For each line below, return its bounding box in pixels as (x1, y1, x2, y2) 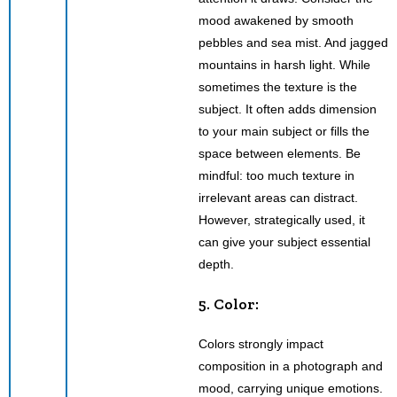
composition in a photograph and (198, 358, 383, 373)
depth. (198, 256, 234, 271)
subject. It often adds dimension (198, 101, 377, 116)
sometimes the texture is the (198, 79, 357, 94)
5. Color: (198, 293, 259, 314)
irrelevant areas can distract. (198, 190, 358, 205)
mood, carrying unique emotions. (198, 380, 383, 395)
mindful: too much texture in (198, 167, 354, 183)
